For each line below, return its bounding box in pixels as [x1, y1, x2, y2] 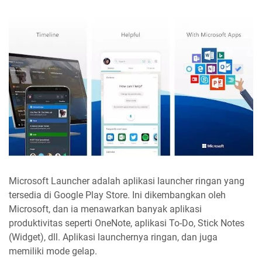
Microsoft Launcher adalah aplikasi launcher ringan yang [9, 175, 244, 187]
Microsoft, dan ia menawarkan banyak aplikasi [9, 204, 202, 215]
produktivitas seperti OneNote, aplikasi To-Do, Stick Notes [9, 218, 244, 229]
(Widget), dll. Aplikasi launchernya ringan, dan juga [9, 232, 218, 243]
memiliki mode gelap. [9, 246, 97, 257]
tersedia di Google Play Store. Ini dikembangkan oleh [9, 189, 226, 201]
